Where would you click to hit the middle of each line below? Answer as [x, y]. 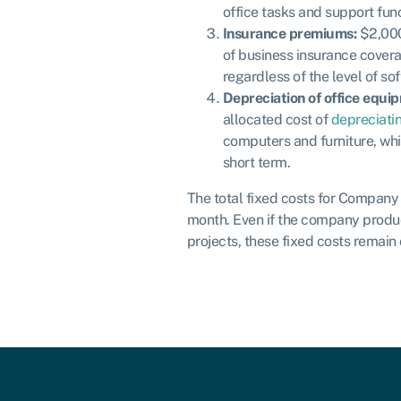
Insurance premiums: [289, 34]
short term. [256, 163]
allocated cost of [277, 120]
